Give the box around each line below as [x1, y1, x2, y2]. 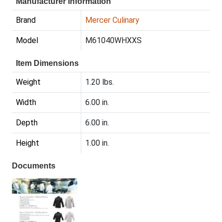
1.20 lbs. [85, 77, 114, 87]
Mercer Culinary [85, 15, 139, 25]
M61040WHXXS [85, 36, 142, 46]
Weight [16, 77, 41, 87]
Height [16, 138, 39, 148]
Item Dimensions [16, 59, 79, 68]
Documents [12, 162, 55, 170]
